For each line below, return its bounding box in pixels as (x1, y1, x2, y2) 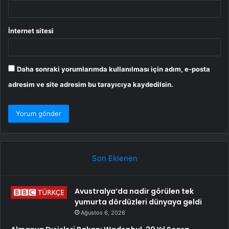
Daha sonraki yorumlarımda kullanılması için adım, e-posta (17, 65, 210, 74)
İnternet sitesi (8, 27, 54, 35)
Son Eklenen (91, 153, 138, 164)
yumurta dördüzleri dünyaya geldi (75, 197, 202, 208)
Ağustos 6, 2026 (81, 209, 125, 217)
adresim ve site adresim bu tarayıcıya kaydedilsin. (8, 80, 173, 89)
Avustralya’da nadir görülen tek (75, 186, 194, 197)
